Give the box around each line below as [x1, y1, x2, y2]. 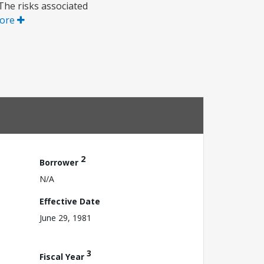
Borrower [39, 156, 81, 168]
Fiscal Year [39, 250, 87, 262]
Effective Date [39, 195, 100, 207]
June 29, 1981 [39, 212, 91, 223]
